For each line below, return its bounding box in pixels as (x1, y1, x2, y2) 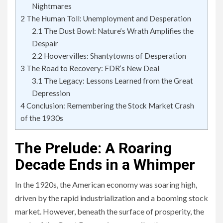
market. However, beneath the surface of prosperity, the (15, 207, 204, 216)
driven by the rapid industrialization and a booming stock (15, 193, 208, 203)
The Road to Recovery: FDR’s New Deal (25, 64, 159, 73)
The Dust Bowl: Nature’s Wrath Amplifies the (42, 26, 194, 36)
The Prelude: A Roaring (15, 139, 172, 157)
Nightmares (31, 1, 72, 11)
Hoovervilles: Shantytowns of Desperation (42, 51, 186, 61)
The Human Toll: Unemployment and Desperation (25, 14, 191, 23)
